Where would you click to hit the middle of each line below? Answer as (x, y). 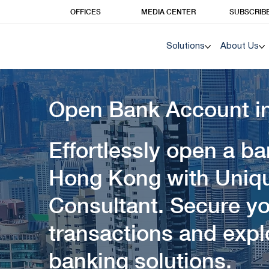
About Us (240, 46)
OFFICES (86, 12)
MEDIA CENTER (169, 12)
